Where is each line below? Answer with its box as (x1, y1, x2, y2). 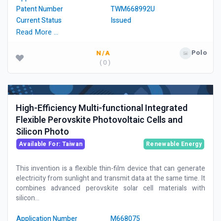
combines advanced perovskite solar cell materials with (16, 183, 205, 193)
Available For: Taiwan (19, 140, 83, 148)
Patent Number (16, 4, 63, 14)
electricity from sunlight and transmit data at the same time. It (16, 173, 205, 184)
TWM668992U (110, 4, 155, 14)
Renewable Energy (146, 140, 202, 148)
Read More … (16, 27, 58, 37)
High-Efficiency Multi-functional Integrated (16, 102, 187, 115)
